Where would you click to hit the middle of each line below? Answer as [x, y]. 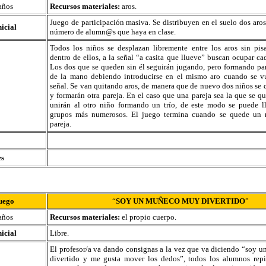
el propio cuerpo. [149, 217]
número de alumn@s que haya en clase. [113, 32]
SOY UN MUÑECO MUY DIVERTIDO [180, 201]
